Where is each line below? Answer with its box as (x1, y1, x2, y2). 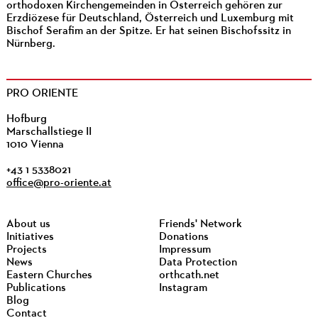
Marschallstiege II (6, 126, 92, 138)
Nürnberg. (6, 38, 55, 50)
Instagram (158, 283, 207, 294)
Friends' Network (158, 219, 242, 230)
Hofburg (6, 114, 47, 125)
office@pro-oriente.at (6, 177, 111, 189)
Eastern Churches (6, 270, 92, 281)
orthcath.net (158, 270, 219, 281)
